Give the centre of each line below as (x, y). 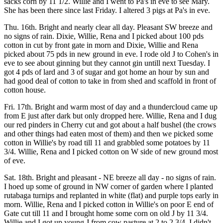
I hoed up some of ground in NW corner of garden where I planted (109, 186)
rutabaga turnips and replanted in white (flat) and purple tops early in (111, 195)
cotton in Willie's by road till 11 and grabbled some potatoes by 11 (107, 143)
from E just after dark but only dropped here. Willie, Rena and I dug (110, 116)
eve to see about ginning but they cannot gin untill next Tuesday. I (107, 63)
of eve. (15, 161)
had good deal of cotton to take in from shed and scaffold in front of (110, 81)
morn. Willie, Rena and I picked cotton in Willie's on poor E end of (109, 204)
